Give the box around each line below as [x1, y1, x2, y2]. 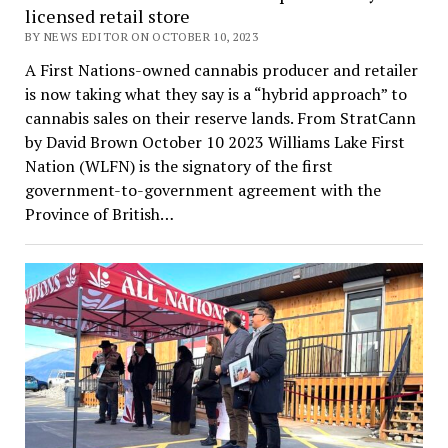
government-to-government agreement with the [24, 179, 381, 202]
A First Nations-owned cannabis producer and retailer [24, 59, 418, 82]
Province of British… [24, 203, 174, 226]
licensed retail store [24, 4, 190, 29]
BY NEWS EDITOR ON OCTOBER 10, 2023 [24, 29, 259, 45]
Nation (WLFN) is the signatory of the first [24, 155, 333, 178]
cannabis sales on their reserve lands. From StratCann [24, 107, 416, 130]
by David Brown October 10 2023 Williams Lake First [24, 131, 405, 154]
